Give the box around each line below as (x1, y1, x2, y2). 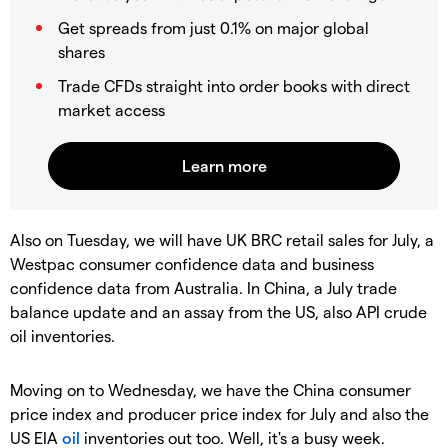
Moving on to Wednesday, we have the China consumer (10, 379, 411, 399)
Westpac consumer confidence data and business (10, 253, 374, 273)
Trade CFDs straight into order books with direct (58, 75, 410, 95)
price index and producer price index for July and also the (10, 403, 429, 423)
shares (58, 41, 105, 61)
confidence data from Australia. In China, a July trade (10, 277, 397, 297)
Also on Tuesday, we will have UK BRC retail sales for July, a (10, 229, 434, 249)
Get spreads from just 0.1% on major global (58, 17, 369, 37)
